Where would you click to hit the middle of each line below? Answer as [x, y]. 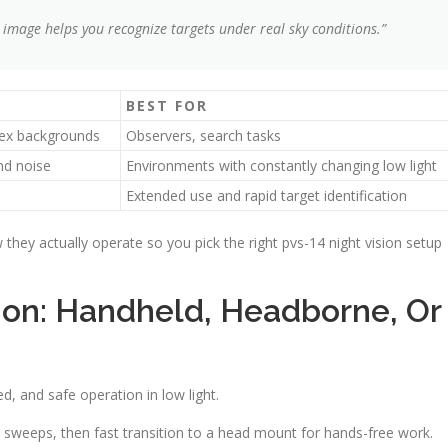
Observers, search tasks [203, 135]
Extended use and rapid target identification [266, 195]
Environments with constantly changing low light [281, 165]
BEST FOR [167, 105]
